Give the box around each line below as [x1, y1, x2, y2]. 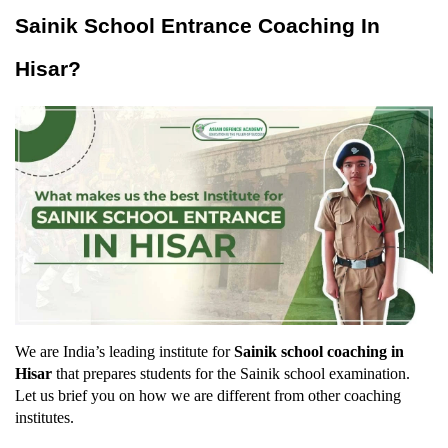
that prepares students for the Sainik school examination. [52, 365, 410, 383]
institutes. [15, 409, 74, 427]
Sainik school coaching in [234, 343, 404, 361]
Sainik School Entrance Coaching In [15, 14, 380, 39]
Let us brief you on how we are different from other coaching [15, 387, 401, 405]
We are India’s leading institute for [15, 343, 234, 361]
